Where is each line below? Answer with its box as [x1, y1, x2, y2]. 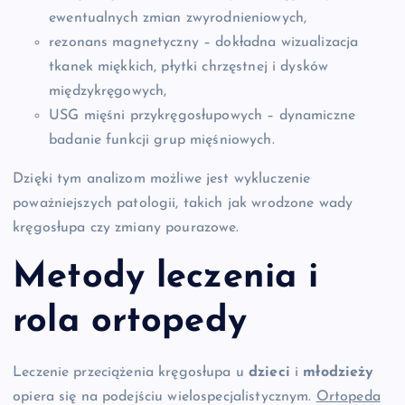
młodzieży [303, 364, 374, 380]
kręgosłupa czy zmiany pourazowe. [13, 220, 240, 235]
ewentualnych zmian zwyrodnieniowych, [49, 10, 307, 25]
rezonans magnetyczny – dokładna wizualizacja [49, 34, 359, 50]
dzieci [249, 364, 290, 380]
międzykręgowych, [49, 83, 167, 99]
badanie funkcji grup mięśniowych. [49, 132, 275, 147]
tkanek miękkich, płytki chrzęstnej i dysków [49, 59, 329, 74]
